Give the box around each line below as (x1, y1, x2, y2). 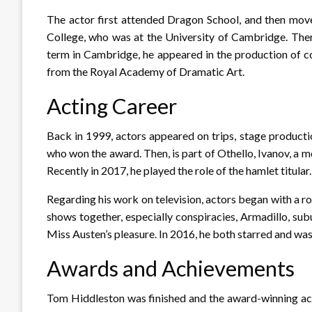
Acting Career (47, 92, 177, 119)
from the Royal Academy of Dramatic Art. (47, 64, 244, 78)
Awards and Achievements (47, 254, 295, 281)
